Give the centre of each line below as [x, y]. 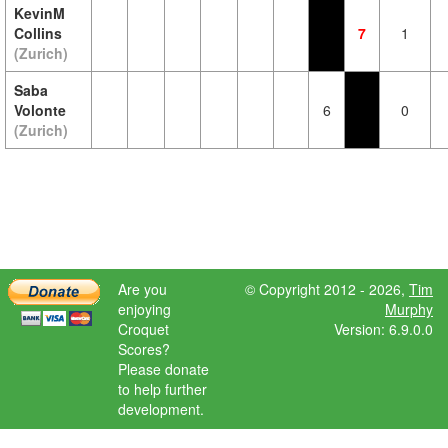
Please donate [163, 369]
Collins [38, 33]
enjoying [144, 309]
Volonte [40, 110]
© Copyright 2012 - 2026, [326, 289]
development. [161, 409]
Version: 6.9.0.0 [383, 329]
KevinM [39, 13]
